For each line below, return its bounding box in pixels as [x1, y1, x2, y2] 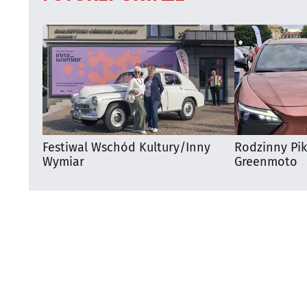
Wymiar [42, 153, 84, 169]
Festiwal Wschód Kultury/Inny [42, 139, 210, 155]
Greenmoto [234, 153, 297, 169]
